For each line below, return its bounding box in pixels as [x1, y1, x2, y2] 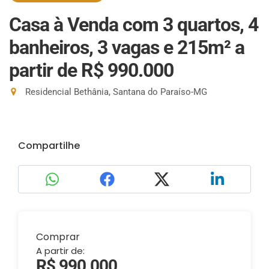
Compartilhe [18, 139, 80, 153]
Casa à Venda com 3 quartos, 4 [9, 13, 258, 36]
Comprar [36, 230, 80, 244]
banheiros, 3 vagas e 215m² [9, 36, 235, 59]
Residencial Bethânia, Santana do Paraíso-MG [23, 86, 207, 97]
